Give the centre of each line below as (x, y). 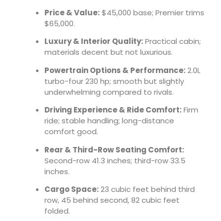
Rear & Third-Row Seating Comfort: (114, 149)
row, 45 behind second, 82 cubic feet (112, 200)
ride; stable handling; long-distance (109, 121)
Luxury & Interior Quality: (94, 41)
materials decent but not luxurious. (109, 52)
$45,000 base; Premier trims (152, 13)
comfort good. (71, 132)
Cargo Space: (72, 189)
